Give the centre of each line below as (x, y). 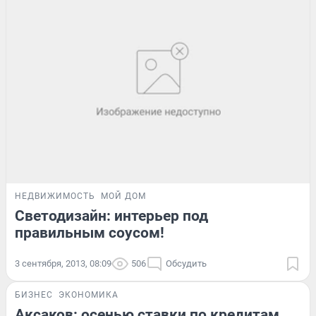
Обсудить (186, 263)
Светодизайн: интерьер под (111, 215)
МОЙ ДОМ (123, 196)
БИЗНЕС (34, 294)
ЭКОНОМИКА (89, 294)
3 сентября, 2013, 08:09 (63, 263)
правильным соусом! (90, 232)
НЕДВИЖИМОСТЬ (55, 196)
